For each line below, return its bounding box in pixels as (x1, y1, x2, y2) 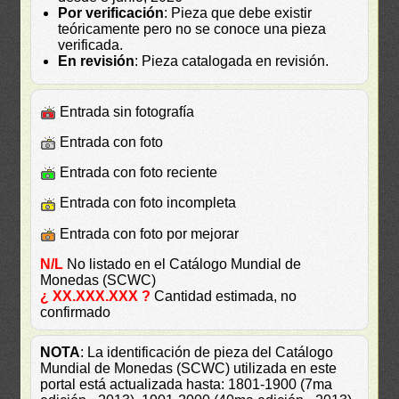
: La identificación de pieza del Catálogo (80, 344, 334, 360)
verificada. (58, 37, 124, 53)
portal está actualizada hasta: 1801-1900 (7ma (40, 376, 333, 392)
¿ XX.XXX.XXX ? (40, 288, 151, 304)
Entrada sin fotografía (56, 103, 195, 119)
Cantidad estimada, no (151, 288, 297, 304)
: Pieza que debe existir (164, 4, 313, 20)
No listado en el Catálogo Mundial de (63, 256, 302, 272)
